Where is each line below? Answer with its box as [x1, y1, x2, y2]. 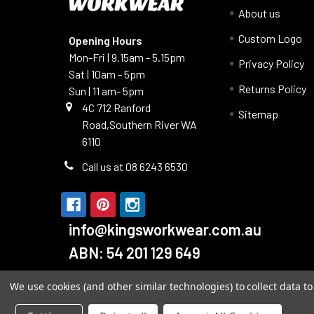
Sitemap [238, 107, 279, 121]
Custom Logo [238, 32, 303, 46]
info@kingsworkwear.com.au [68, 220, 261, 239]
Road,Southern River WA [82, 118, 197, 132]
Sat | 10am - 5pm [68, 67, 145, 81]
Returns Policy [238, 82, 307, 96]
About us [238, 6, 281, 20]
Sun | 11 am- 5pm [68, 84, 146, 98]
